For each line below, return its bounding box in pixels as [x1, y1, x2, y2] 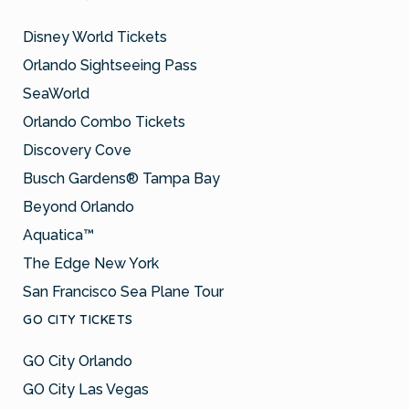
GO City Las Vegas [23, 380, 149, 398]
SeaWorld [23, 84, 89, 102]
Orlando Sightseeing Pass [23, 56, 197, 74]
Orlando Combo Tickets [23, 112, 185, 131]
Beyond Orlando [23, 197, 134, 215]
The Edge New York [23, 254, 159, 272]
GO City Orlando [23, 351, 132, 370]
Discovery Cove [23, 141, 131, 159]
